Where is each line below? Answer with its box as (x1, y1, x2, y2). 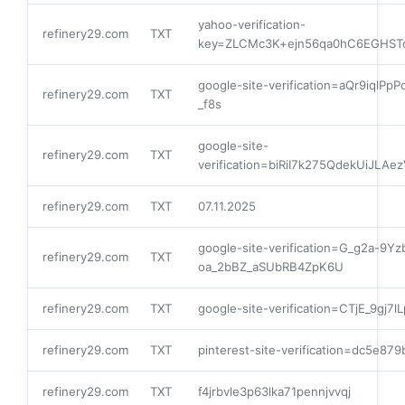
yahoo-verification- (198, 16, 306, 32)
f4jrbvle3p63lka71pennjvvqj (198, 383, 351, 399)
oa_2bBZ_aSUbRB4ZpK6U (198, 259, 344, 274)
